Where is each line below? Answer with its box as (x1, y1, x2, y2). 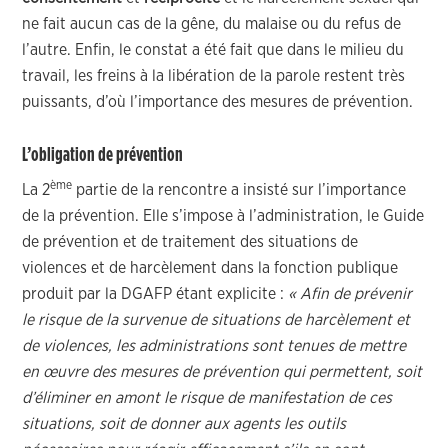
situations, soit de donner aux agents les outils (22, 416, 347, 432)
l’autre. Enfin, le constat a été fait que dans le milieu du (22, 42, 405, 58)
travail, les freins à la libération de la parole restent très (22, 68, 406, 84)
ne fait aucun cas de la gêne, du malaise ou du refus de (22, 16, 402, 32)
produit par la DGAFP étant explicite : (22, 286, 289, 302)
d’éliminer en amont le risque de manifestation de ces (22, 390, 393, 406)
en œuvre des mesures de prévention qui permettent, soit (22, 364, 423, 380)
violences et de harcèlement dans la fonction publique (22, 260, 399, 276)
